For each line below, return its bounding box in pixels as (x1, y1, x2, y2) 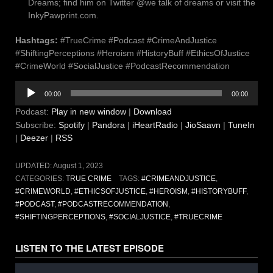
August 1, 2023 (53, 161, 103, 171)
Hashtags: (15, 35, 58, 46)
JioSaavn (185, 120, 221, 130)
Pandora (92, 120, 125, 130)
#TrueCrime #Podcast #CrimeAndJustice (58, 35, 217, 46)
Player (15, 94, 39, 105)
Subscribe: (15, 120, 58, 130)
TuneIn (228, 120, 255, 130)
